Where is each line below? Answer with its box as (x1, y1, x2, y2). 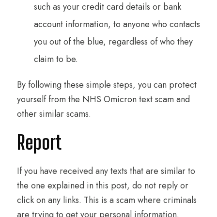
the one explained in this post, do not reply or (17, 179, 188, 192)
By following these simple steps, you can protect (17, 78, 197, 91)
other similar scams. (17, 107, 91, 120)
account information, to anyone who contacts (34, 17, 200, 31)
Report (17, 130, 62, 154)
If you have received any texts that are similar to (17, 164, 195, 177)
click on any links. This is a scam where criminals (17, 193, 197, 206)
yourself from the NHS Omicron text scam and (17, 93, 190, 106)
